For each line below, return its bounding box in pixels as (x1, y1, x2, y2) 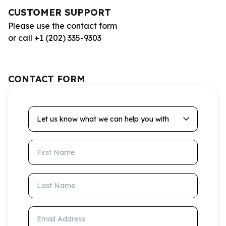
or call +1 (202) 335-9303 (8, 33, 101, 43)
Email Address (28, 207, 83, 217)
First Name (28, 140, 71, 150)
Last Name (28, 174, 71, 184)
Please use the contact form (8, 21, 117, 31)
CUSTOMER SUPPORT (8, 7, 111, 18)
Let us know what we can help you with (28, 107, 180, 117)
